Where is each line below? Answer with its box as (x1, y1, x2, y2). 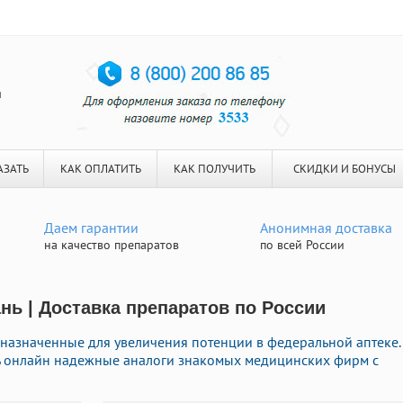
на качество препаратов (44, 237, 179, 253)
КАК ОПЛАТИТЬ (59, 161, 141, 176)
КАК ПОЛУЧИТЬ (174, 161, 255, 176)
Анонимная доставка (260, 219, 392, 237)
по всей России (260, 237, 345, 253)
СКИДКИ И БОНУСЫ (292, 161, 396, 176)
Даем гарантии (44, 219, 139, 237)
